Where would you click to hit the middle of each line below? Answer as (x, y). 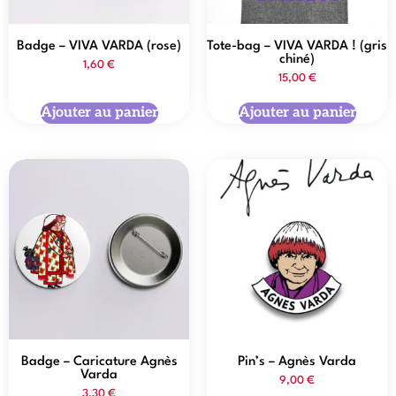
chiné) (297, 59)
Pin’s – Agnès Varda (297, 362)
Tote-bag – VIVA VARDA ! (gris (297, 46)
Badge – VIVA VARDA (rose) (99, 46)
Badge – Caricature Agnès (99, 362)
